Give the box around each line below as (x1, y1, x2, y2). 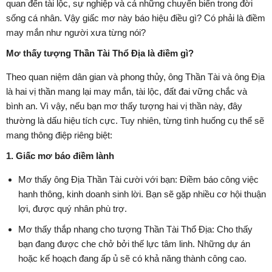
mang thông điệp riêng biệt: (6, 130, 112, 141)
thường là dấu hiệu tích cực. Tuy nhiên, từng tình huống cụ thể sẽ (6, 115, 264, 126)
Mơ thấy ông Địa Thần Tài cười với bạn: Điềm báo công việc (18, 174, 259, 185)
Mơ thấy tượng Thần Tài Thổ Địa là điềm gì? (6, 48, 194, 59)
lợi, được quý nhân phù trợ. (18, 203, 127, 214)
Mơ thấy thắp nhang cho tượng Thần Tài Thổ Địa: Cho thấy (18, 224, 253, 235)
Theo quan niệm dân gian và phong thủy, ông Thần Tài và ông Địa (6, 72, 265, 83)
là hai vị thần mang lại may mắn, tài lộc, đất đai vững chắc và (6, 86, 247, 97)
